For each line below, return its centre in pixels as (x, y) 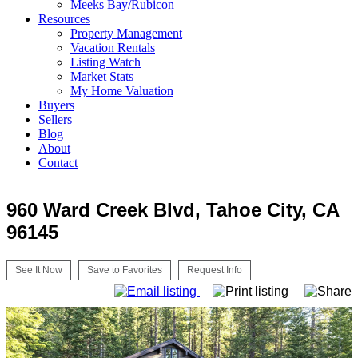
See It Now (39, 270)
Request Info (215, 270)
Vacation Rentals (113, 48)
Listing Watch (105, 62)
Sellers (55, 119)
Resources (64, 19)
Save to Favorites (125, 270)
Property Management (126, 33)
